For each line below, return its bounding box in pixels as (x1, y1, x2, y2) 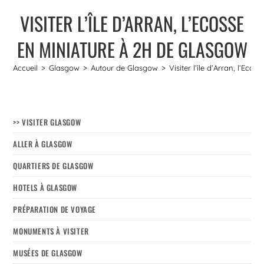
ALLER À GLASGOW (13, 137, 72, 150)
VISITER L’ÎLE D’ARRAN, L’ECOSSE (20, 9, 244, 37)
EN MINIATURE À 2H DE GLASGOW (16, 35, 247, 63)
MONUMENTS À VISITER (13, 225, 89, 237)
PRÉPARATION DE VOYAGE (13, 203, 97, 215)
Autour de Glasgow (91, 62, 159, 72)
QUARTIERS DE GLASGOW (13, 159, 94, 171)
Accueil (13, 62, 38, 72)
